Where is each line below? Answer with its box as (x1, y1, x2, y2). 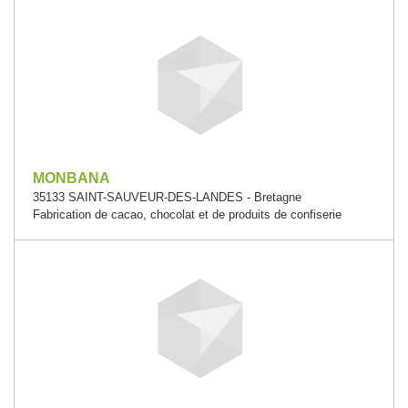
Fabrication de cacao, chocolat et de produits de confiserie (33, 208, 342, 221)
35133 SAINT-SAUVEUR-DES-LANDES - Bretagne (33, 190, 301, 204)
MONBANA (33, 170, 110, 186)
